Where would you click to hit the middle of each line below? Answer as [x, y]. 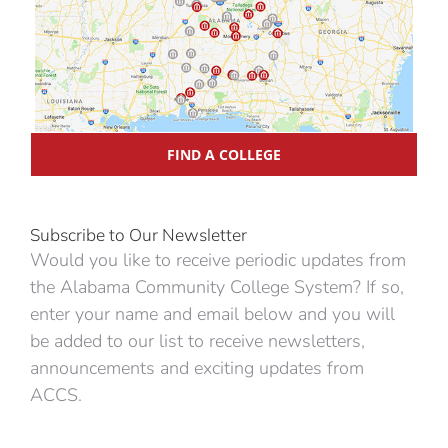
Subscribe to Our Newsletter [138, 235]
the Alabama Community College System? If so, [216, 287]
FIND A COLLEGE [224, 155]
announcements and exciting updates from [196, 368]
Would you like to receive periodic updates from [217, 260]
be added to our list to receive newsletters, [197, 341]
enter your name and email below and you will [212, 314]
